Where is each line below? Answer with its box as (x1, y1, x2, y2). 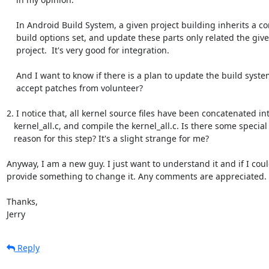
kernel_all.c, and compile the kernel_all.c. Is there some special (6, 119, 14, 131)
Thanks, (6, 195, 38, 207)
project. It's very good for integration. (6, 44, 16, 56)
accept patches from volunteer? (6, 82, 16, 94)
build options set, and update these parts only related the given (6, 31, 16, 43)
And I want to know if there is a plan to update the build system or (6, 69, 16, 81)
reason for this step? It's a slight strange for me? (6, 132, 14, 144)
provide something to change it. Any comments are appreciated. (6, 170, 267, 182)
